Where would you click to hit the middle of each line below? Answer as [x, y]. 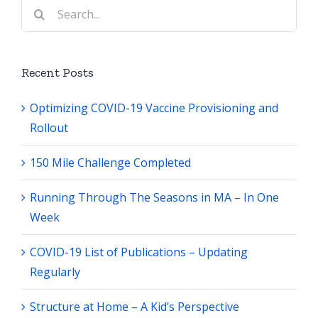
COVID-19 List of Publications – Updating [139, 252]
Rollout [49, 128]
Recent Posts [57, 73]
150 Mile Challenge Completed [110, 163]
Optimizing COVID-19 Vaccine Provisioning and [154, 108]
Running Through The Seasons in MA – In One [154, 198]
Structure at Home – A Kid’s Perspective [135, 307]
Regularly [55, 272]
